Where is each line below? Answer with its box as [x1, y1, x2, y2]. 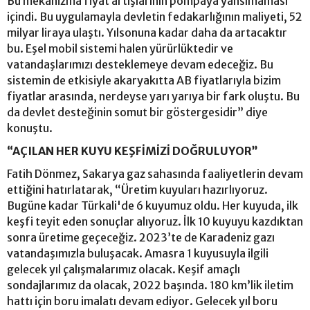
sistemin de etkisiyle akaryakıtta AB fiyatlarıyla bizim [7, 73, 281, 87]
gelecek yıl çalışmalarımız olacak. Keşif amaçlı [7, 262, 240, 276]
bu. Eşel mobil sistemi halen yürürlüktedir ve [7, 41, 233, 55]
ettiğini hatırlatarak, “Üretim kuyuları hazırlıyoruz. [7, 182, 268, 197]
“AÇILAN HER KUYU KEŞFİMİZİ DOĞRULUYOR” [7, 143, 258, 158]
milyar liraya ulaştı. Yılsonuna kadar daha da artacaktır [7, 25, 287, 39]
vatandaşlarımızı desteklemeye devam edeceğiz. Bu [7, 57, 273, 71]
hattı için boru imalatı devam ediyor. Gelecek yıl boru [7, 293, 277, 308]
